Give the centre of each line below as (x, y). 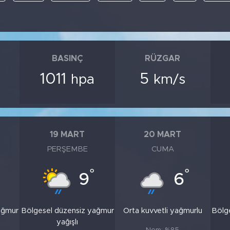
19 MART (68, 134)
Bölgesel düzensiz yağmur (67, 211)
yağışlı (68, 222)
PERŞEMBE (67, 149)
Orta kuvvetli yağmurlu (162, 211)
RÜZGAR (163, 58)
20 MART (163, 134)
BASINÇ (67, 58)
